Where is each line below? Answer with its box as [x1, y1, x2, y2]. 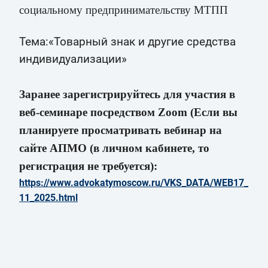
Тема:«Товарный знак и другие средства [19, 35, 236, 48]
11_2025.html [19, 191, 78, 203]
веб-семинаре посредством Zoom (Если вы [19, 105, 237, 118]
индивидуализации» [19, 52, 127, 66]
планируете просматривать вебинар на [19, 123, 222, 136]
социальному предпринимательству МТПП [19, 3, 228, 16]
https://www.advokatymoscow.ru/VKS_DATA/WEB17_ [19, 176, 248, 188]
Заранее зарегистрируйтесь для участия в [19, 87, 235, 100]
